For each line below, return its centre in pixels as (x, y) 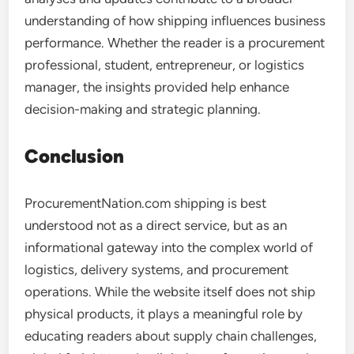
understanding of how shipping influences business (175, 21)
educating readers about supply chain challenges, (171, 336)
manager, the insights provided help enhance (157, 87)
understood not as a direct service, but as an (156, 225)
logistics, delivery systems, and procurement (157, 269)
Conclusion (75, 156)
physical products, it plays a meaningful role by (164, 314)
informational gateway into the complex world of (169, 247)
